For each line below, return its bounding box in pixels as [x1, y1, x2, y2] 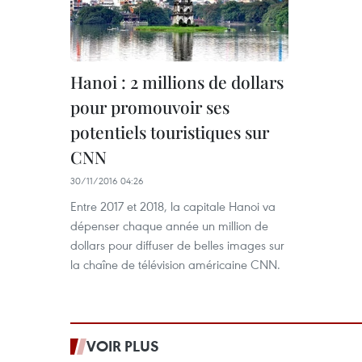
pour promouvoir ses [70, 95, 229, 118]
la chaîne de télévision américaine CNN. [70, 256, 280, 272]
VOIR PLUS [86, 336, 159, 356]
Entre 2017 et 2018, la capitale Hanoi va [70, 198, 276, 214]
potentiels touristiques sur [70, 120, 269, 143]
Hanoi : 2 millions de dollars [70, 70, 284, 93]
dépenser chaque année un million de [70, 217, 268, 234]
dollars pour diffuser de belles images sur [70, 237, 284, 253]
